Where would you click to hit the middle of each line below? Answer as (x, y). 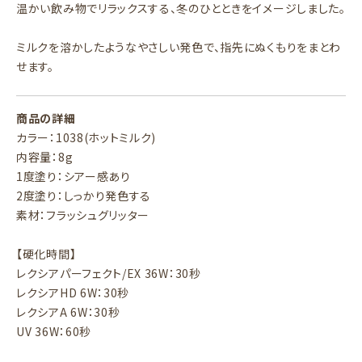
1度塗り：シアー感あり (74, 176)
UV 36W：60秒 (54, 331)
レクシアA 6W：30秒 (68, 312)
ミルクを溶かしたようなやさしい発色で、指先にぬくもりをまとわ (179, 47)
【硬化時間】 (46, 254)
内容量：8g (45, 157)
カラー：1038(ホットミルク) (86, 137)
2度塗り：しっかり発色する (84, 196)
